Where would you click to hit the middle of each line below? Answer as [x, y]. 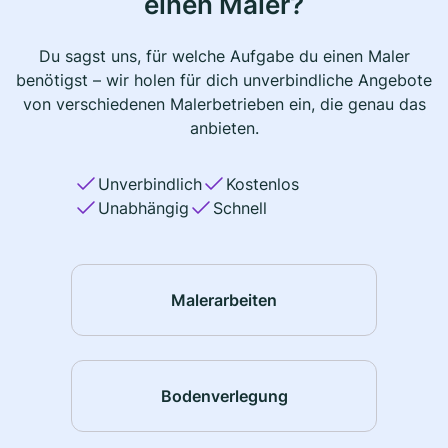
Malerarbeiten [224, 299]
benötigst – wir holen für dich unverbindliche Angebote [224, 80]
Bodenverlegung [224, 395]
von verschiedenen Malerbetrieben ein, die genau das [224, 104]
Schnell [240, 208]
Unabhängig [143, 208]
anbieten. [224, 128]
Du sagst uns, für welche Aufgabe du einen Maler [224, 56]
